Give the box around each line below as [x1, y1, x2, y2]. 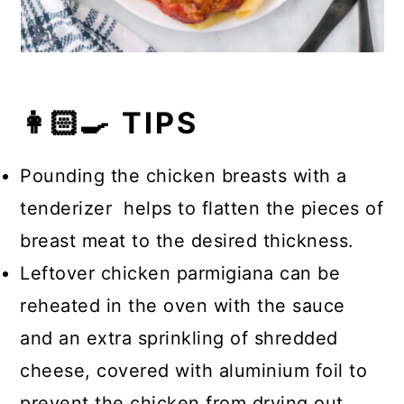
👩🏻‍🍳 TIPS [20, 106, 199, 142]
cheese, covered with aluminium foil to [20, 360, 368, 382]
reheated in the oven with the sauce [20, 295, 345, 317]
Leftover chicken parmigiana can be [20, 262, 341, 285]
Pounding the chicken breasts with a [20, 165, 347, 188]
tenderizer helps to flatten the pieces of [20, 197, 384, 220]
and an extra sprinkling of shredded [20, 327, 338, 350]
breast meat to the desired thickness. [20, 230, 354, 252]
